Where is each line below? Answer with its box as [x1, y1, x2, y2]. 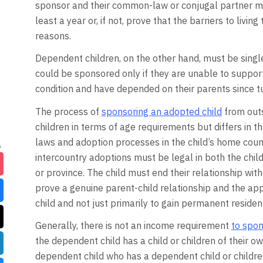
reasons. [35, 29, 71, 42]
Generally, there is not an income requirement [35, 220, 231, 232]
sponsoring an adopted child [101, 105, 222, 117]
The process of [35, 105, 102, 117]
